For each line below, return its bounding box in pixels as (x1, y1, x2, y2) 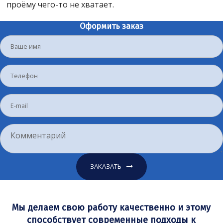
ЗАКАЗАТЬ (90, 161, 121, 171)
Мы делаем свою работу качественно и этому (12, 202, 211, 213)
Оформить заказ (80, 21, 143, 31)
